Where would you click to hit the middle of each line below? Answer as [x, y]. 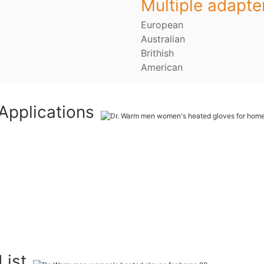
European [162, 25]
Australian [163, 39]
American [162, 67]
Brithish [157, 53]
